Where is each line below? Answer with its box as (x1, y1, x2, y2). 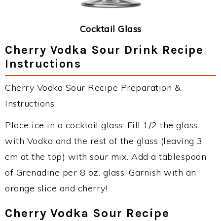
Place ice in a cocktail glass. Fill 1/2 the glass (5, 119, 198, 131)
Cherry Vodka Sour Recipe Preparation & (5, 81, 181, 93)
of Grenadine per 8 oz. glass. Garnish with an (5, 166, 196, 178)
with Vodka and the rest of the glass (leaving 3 (5, 135, 203, 147)
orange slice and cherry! (5, 182, 107, 194)
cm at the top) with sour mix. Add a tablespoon (5, 150, 206, 162)
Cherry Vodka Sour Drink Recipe (5, 42, 203, 57)
